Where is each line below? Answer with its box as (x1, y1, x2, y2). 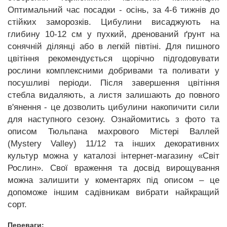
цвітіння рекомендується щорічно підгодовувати (8, 53, 219, 63)
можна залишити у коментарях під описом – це (8, 175, 219, 185)
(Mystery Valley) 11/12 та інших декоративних (8, 138, 219, 148)
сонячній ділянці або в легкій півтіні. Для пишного (8, 41, 219, 51)
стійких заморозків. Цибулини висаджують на (8, 17, 219, 27)
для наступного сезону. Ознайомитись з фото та (8, 114, 219, 124)
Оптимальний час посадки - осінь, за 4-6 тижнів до (8, 5, 219, 15)
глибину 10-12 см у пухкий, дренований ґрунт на (8, 29, 219, 39)
